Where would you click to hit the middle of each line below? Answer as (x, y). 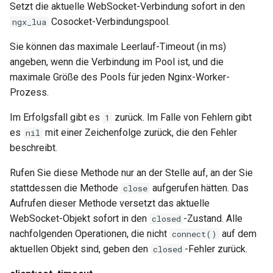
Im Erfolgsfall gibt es (56, 117)
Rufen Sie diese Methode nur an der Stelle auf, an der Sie (131, 173)
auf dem (238, 234)
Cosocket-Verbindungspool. (109, 22)
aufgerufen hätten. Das (199, 188)
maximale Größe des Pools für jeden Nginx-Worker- (120, 77)
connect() (194, 234)
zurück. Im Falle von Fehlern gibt (182, 117)
